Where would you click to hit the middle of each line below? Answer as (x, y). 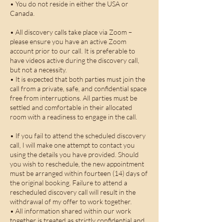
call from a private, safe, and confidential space (78, 88)
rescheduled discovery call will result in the (73, 192)
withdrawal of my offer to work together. (71, 201)
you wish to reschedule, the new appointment (77, 164)
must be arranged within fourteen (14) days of (79, 173)
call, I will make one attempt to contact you (72, 145)
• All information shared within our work (71, 211)
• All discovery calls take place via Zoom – (71, 32)
